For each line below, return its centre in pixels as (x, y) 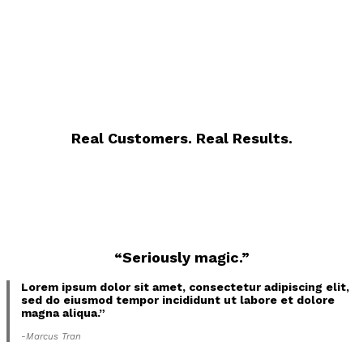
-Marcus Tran (51, 336)
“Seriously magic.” (181, 257)
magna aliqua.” (63, 313)
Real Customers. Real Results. (181, 138)
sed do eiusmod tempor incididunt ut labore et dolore (177, 300)
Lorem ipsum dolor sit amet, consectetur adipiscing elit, (185, 287)
